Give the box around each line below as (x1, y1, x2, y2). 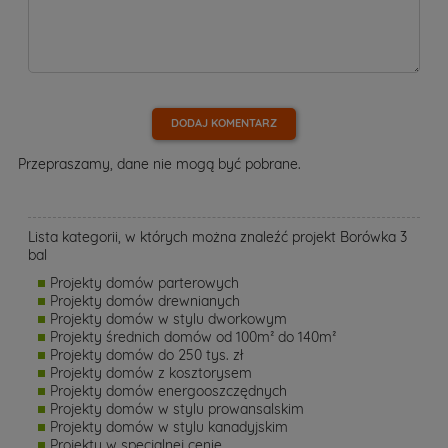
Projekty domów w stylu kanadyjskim (50, 418, 288, 437)
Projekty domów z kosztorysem (50, 364, 252, 383)
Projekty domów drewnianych (50, 292, 240, 311)
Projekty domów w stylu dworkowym (50, 310, 287, 329)
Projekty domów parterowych (50, 274, 239, 293)
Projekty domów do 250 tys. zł (50, 346, 243, 365)
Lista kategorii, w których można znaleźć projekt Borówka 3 (28, 228, 407, 247)
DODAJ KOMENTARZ (171, 116, 277, 131)
